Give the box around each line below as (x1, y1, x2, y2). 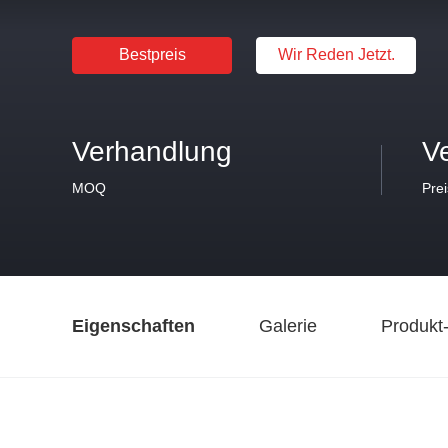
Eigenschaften (72, 316, 195, 336)
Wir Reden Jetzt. (277, 46, 395, 63)
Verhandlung (72, 136, 232, 167)
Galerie (259, 316, 317, 336)
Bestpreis (118, 46, 186, 63)
